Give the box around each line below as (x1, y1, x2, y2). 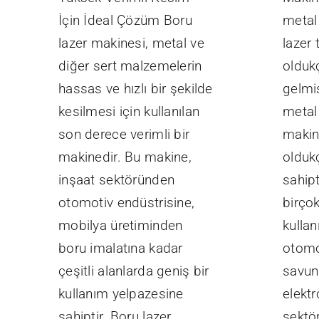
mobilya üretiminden (58, 217, 183, 234)
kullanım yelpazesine (58, 286, 184, 303)
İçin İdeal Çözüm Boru (58, 12, 192, 29)
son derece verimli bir (58, 126, 190, 143)
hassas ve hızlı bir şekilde (58, 80, 213, 98)
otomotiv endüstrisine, (58, 194, 195, 211)
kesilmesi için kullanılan (58, 103, 200, 120)
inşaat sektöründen (58, 172, 175, 189)
